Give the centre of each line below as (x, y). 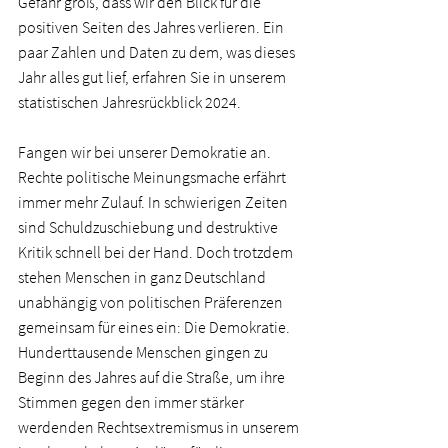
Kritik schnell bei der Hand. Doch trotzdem (157, 252)
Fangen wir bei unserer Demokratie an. (146, 152)
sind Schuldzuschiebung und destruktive (149, 227)
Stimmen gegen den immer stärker (132, 402)
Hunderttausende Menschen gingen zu (144, 352)
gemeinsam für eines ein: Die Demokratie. (155, 327)
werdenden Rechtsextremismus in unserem (160, 427)
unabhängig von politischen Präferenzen (152, 302)
